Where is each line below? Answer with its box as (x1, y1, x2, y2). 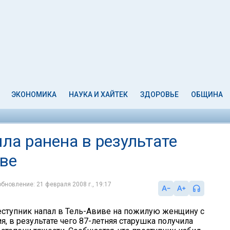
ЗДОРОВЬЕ (140, 90, 179, 99)
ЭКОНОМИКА (11, 90, 57, 99)
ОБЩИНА (190, 90, 223, 99)
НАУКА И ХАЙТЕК (69, 90, 128, 99)
